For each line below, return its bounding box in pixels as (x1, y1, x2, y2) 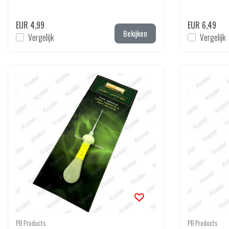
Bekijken (123, 28, 147, 39)
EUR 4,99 (16, 19, 44, 31)
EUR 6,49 (188, 19, 216, 31)
